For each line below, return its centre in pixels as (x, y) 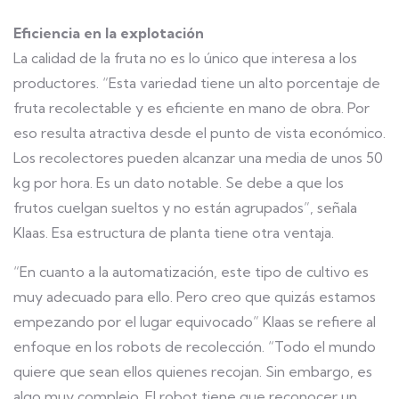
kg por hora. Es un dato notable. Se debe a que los (179, 183)
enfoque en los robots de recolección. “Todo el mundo (195, 346)
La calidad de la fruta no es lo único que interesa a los (185, 58)
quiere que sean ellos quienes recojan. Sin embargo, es (193, 371)
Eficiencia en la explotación (109, 33)
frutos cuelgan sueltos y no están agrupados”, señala (185, 208)
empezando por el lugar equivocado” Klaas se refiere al (195, 322)
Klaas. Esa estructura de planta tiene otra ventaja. (174, 232)
